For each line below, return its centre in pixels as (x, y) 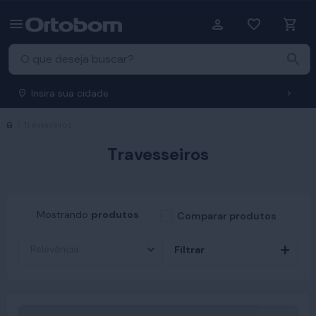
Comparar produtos (227, 216)
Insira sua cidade (70, 93)
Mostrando (63, 214)
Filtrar (189, 249)
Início (23, 124)
